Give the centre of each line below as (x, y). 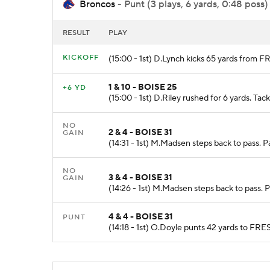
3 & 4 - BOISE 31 (140, 178)
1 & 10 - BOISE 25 (143, 88)
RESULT (76, 33)
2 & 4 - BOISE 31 (140, 133)
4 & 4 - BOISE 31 (141, 217)
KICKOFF (81, 58)
